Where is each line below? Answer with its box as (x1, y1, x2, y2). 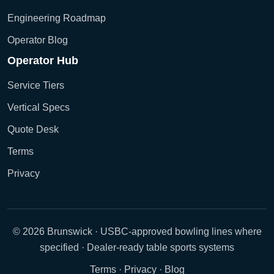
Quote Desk (7, 124, 59, 135)
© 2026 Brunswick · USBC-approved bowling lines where (12, 226, 262, 237)
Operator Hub (7, 54, 78, 67)
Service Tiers (7, 80, 64, 91)
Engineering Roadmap (7, 13, 106, 23)
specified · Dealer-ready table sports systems (40, 242, 234, 253)
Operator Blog (7, 35, 68, 45)
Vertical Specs (7, 102, 70, 113)
